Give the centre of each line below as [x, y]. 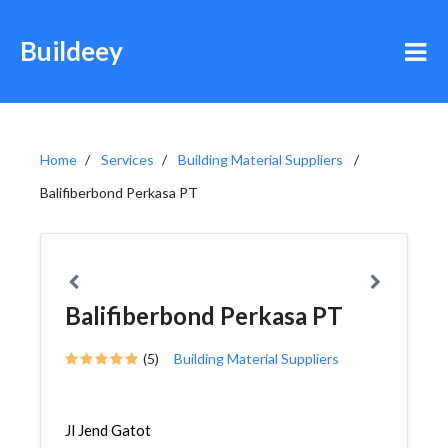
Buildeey [71, 51]
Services [127, 159]
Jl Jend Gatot [108, 430]
